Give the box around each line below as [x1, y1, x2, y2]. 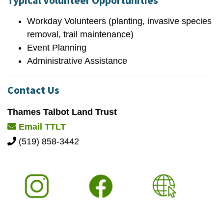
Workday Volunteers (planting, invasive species [27, 16, 212, 26]
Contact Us [7, 83, 59, 97]
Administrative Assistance [27, 56, 127, 66]
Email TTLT [16, 122, 66, 132]
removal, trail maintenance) [27, 29, 134, 39]
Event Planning [27, 43, 86, 53]
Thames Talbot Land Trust [7, 107, 117, 117]
